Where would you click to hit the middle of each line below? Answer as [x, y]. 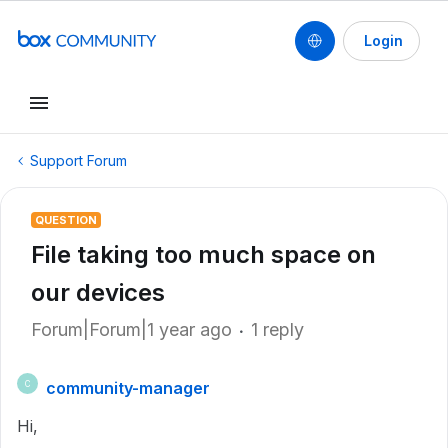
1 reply [277, 329]
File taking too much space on [203, 254]
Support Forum [78, 160]
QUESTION [66, 220]
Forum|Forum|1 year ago [131, 329]
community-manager [128, 388]
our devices [98, 292]
